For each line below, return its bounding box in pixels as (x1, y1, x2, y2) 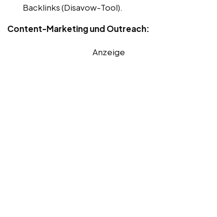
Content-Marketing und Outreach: (7, 23, 149, 34)
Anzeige (92, 46, 125, 57)
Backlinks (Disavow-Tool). (23, 1, 123, 13)
